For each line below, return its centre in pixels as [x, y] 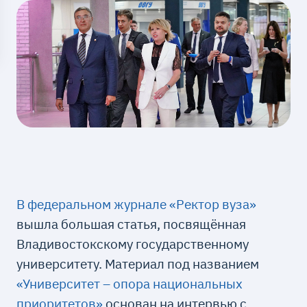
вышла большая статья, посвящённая [132, 224]
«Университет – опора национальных [130, 284]
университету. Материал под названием [138, 264]
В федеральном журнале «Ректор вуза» [137, 204]
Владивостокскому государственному [133, 244]
